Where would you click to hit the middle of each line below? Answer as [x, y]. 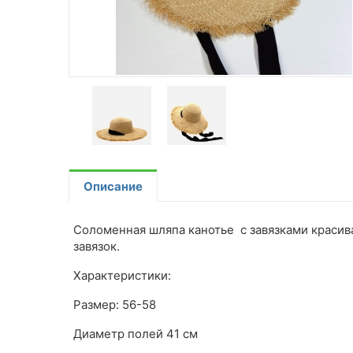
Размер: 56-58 [115, 304]
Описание [113, 186]
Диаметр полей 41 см [136, 333]
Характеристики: [122, 275]
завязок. [97, 246]
